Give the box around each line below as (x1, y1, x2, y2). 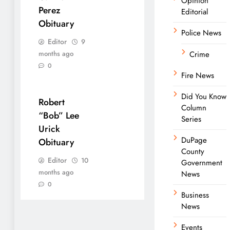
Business (181, 189, 209, 201)
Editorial (181, 6, 208, 17)
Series (181, 113, 201, 125)
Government (181, 157, 222, 168)
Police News (181, 27, 221, 39)
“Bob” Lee (39, 108, 79, 122)
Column (181, 102, 206, 113)
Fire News (181, 69, 214, 81)
